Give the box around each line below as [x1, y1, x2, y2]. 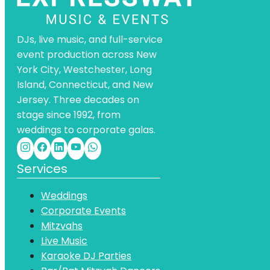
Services [17, 160, 67, 177]
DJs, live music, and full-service [17, 32, 163, 46]
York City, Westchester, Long [17, 62, 152, 77]
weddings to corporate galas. [17, 122, 155, 137]
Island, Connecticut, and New [17, 77, 153, 92]
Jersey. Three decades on [17, 92, 139, 107]
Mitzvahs [41, 218, 83, 233]
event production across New [17, 47, 157, 61]
